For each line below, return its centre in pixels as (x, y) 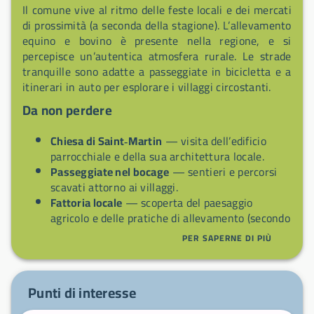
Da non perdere (67, 110)
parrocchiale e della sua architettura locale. (157, 156)
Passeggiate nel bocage (110, 171)
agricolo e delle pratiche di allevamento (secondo (170, 218)
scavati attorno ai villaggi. (114, 187)
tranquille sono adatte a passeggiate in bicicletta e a (157, 72)
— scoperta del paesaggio (187, 202)
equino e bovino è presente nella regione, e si (157, 41)
